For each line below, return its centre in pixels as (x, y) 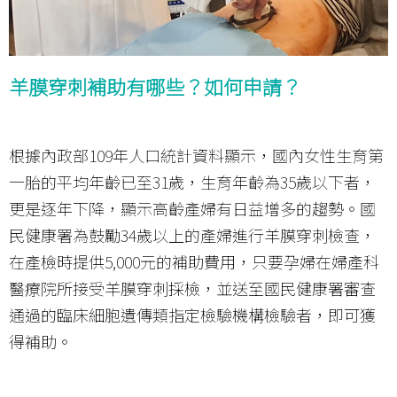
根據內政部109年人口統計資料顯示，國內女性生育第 (196, 156)
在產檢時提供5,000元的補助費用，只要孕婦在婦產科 (194, 262)
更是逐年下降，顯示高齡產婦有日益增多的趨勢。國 (192, 209)
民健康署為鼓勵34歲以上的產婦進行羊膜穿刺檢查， (192, 235)
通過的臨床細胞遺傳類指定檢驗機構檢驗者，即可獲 (192, 315)
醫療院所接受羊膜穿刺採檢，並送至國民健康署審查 (192, 288)
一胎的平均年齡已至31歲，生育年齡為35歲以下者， (192, 182)
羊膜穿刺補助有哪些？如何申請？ (155, 86)
